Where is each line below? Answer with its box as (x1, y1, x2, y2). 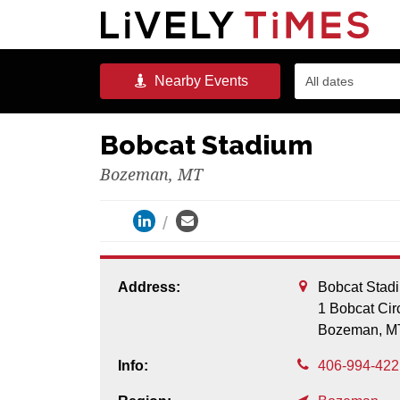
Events (200, 73, 248, 88)
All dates (304, 74, 354, 88)
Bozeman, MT (100, 165, 203, 184)
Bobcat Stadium (100, 129, 312, 161)
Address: (118, 279, 180, 295)
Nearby (150, 73, 201, 88)
